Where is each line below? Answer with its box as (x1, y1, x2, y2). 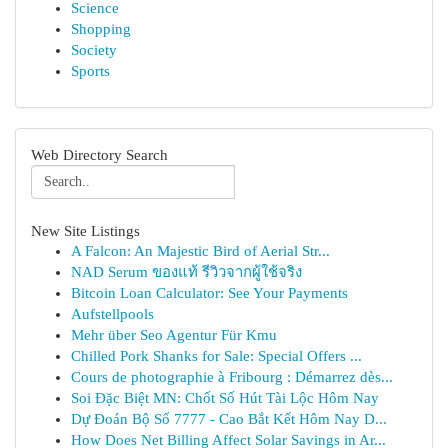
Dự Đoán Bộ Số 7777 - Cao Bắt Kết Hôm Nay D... (71, 411, 387, 427)
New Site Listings (31, 222, 140, 239)
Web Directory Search (31, 146, 168, 163)
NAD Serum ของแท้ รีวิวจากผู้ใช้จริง (71, 264, 302, 280)
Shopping (71, 21, 131, 37)
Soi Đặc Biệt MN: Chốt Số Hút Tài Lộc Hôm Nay (71, 390, 379, 406)
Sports (71, 63, 110, 79)
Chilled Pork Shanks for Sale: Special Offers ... (71, 348, 362, 364)
